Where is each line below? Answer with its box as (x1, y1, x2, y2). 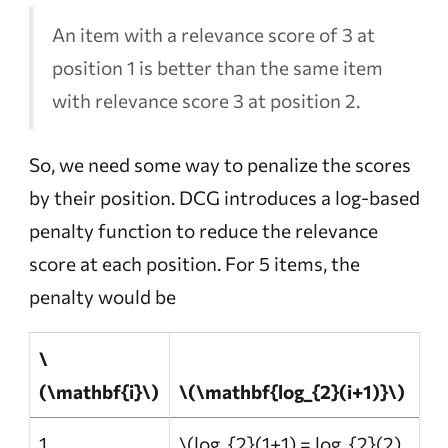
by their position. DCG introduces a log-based (28, 186, 420, 210)
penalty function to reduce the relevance (28, 219, 378, 243)
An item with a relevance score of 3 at (52, 23, 376, 47)
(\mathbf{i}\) (39, 380, 159, 404)
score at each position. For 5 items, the (28, 252, 360, 276)
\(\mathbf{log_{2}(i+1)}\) (179, 380, 405, 404)
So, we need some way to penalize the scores (28, 153, 411, 177)
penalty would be (28, 285, 176, 309)
